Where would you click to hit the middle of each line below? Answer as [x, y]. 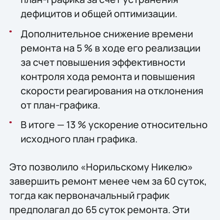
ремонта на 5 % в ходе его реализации [110, 48]
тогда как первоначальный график [89, 195]
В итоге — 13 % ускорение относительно [114, 124]
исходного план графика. [79, 138]
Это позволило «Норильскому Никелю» [101, 166]
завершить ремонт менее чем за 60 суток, [108, 181]
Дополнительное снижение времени [107, 33]
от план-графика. [60, 105]
